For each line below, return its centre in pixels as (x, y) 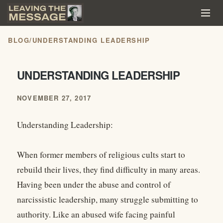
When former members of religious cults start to (101, 155)
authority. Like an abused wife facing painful (96, 215)
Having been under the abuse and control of (94, 185)
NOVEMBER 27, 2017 (54, 98)
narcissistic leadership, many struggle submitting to (108, 200)
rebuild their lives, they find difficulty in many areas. (109, 170)
